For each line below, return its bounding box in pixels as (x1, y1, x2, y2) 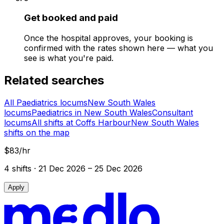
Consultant (152, 107, 193, 117)
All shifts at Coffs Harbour (31, 117, 131, 127)
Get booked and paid (24, 12, 118, 24)
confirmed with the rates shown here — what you (24, 43, 213, 53)
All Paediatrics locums (4, 97, 87, 107)
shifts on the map (4, 127, 69, 137)
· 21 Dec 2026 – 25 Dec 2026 (31, 163, 142, 173)
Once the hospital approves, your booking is (24, 33, 193, 43)
